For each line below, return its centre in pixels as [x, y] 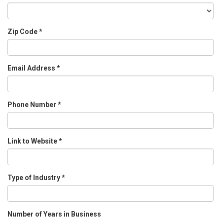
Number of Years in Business [54, 214]
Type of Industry [35, 178]
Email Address [32, 68]
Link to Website [33, 141]
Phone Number [33, 105]
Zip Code [23, 32]
